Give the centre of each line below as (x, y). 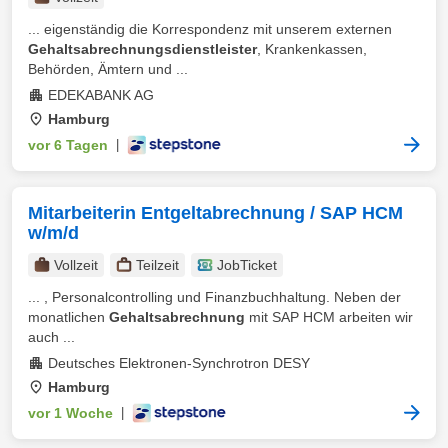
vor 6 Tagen (68, 145)
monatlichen (68, 317)
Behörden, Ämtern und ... (108, 69)
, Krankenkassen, (312, 49)
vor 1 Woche (70, 413)
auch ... (51, 337)
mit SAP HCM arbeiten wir (329, 317)
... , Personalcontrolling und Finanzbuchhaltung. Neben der (214, 297)
